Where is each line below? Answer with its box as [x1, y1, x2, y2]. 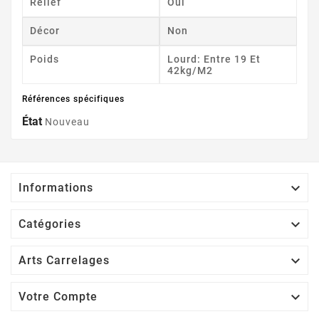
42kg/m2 [167, 64, 213, 76]
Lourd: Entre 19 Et [167, 53, 261, 65]
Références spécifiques [22, 93, 125, 104]
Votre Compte [19, 289, 98, 303]
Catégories [19, 216, 81, 231]
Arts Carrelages [19, 253, 110, 267]
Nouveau [45, 115, 90, 127]
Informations [19, 180, 93, 194]
